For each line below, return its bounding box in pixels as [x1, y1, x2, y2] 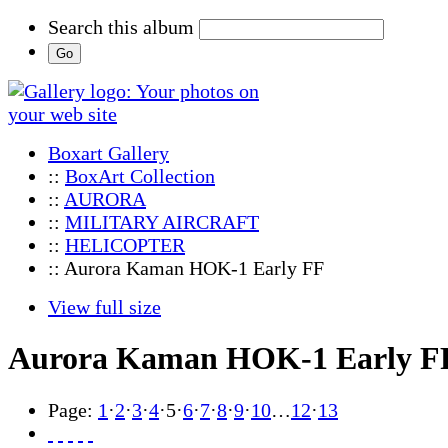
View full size [48, 296, 161, 318]
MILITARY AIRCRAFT [65, 211, 259, 233]
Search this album [48, 16, 194, 38]
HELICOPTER [65, 234, 185, 256]
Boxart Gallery [48, 142, 169, 164]
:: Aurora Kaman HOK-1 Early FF [48, 257, 324, 279]
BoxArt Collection [65, 165, 215, 187]
